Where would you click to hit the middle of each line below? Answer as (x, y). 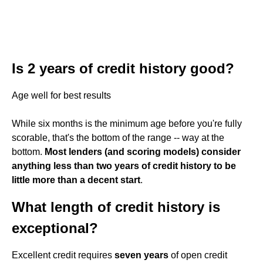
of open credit (198, 255)
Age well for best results (61, 95)
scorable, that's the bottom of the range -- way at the (118, 138)
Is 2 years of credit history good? (123, 68)
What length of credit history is (116, 207)
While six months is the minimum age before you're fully (127, 124)
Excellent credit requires (63, 255)
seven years (141, 255)
